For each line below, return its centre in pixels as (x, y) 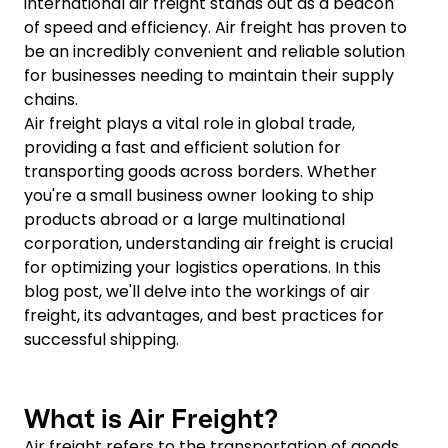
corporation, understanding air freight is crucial (208, 243)
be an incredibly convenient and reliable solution (214, 51)
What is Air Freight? (151, 418)
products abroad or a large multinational (184, 219)
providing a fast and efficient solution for (182, 147)
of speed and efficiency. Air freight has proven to (215, 27)
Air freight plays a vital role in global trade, (189, 123)
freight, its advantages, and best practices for (204, 315)
